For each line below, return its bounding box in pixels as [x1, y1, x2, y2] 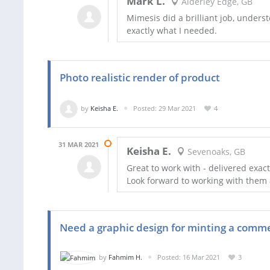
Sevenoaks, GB [184, 146, 245, 158]
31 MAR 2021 [58, 139, 99, 149]
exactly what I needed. [127, 24, 217, 36]
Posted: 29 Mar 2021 [133, 103, 196, 113]
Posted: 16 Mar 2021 [157, 252, 220, 262]
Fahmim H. [108, 252, 142, 262]
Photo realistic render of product [60, 70, 220, 84]
